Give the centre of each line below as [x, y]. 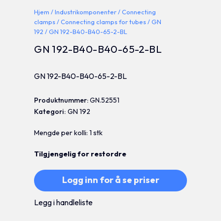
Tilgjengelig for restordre [80, 154]
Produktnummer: [62, 100]
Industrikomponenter [86, 12]
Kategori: [51, 111]
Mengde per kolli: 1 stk [69, 132]
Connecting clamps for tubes [104, 21]
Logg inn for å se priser [110, 180]
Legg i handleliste [64, 202]
